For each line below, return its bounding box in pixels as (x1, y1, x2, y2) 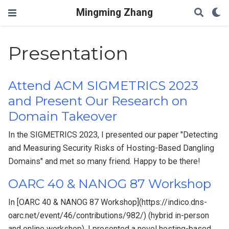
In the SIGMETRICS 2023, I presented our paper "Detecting (8, 130, 218, 140)
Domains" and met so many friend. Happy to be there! (8, 156, 201, 167)
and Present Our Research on (8, 94, 188, 109)
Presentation (8, 42, 129, 65)
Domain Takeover (8, 109, 118, 124)
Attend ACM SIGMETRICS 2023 (8, 78, 199, 94)
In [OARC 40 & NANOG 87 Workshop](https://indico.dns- (8, 197, 208, 208)
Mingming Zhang (76, 7, 153, 18)
